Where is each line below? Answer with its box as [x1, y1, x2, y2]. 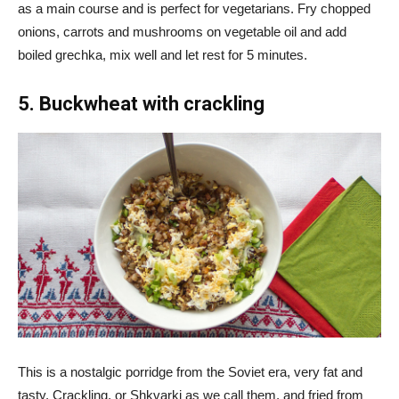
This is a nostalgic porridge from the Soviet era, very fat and [18, 363, 362, 379]
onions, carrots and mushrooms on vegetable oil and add [18, 24, 346, 40]
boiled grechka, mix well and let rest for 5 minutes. [18, 47, 307, 63]
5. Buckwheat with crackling [18, 93, 265, 116]
